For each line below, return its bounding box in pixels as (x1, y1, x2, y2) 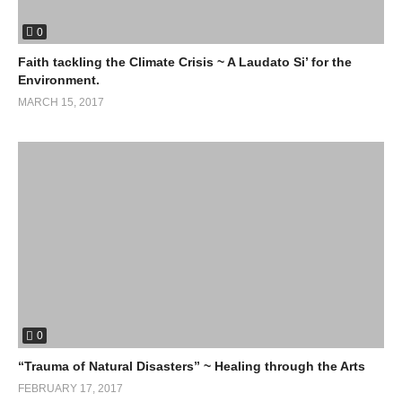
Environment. (18, 73, 100, 88)
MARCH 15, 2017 (18, 96, 104, 109)
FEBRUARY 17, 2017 (18, 381, 123, 395)
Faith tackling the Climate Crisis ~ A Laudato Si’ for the (18, 55, 352, 70)
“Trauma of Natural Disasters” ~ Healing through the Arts (18, 358, 365, 373)
